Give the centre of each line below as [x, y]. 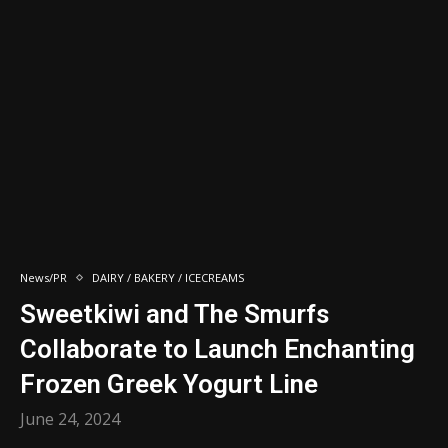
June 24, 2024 [70, 419]
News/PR [43, 277]
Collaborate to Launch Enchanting [217, 349]
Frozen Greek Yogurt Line [169, 384]
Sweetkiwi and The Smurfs [174, 314]
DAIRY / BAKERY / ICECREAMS [168, 277]
